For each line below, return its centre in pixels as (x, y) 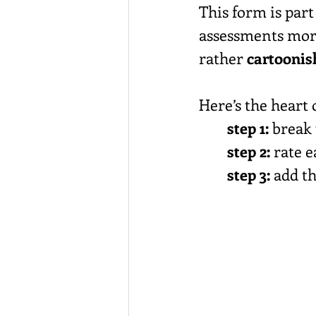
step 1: (248, 128)
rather (223, 58)
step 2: (249, 151)
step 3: (249, 175)
